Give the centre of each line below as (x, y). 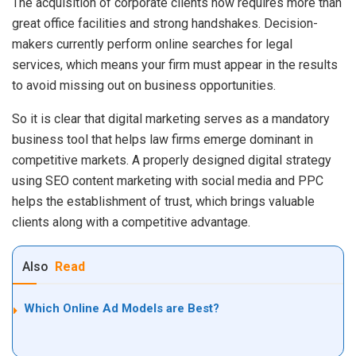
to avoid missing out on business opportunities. (144, 85)
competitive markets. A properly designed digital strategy (172, 160)
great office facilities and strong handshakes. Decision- (165, 23)
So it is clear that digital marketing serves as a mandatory (171, 118)
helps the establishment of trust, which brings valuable (163, 201)
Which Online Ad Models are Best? (122, 308)
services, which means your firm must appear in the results (175, 64)
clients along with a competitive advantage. (131, 222)
